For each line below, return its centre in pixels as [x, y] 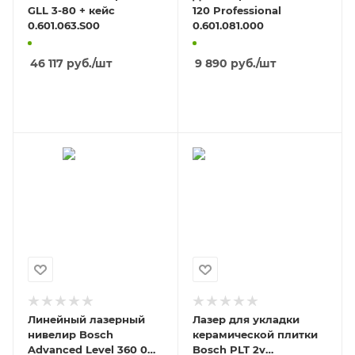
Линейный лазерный [86, 319]
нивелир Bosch [71, 334]
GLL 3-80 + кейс [71, 10]
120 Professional [237, 10]
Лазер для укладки [246, 319]
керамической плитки [255, 334]
